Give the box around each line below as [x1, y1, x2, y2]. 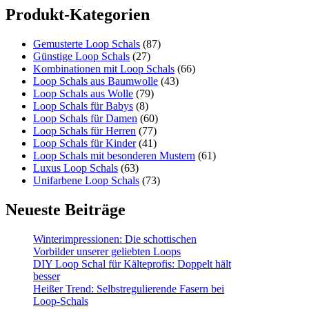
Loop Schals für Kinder [33, 137, 136, 149]
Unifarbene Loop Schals [33, 174, 139, 186]
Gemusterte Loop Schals [33, 37, 140, 50]
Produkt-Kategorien [6, 6, 150, 24]
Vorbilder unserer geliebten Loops [33, 245, 181, 257]
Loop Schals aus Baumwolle [33, 74, 158, 87]
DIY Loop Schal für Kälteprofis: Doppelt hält [33, 257, 231, 270]
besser [33, 270, 60, 282]
